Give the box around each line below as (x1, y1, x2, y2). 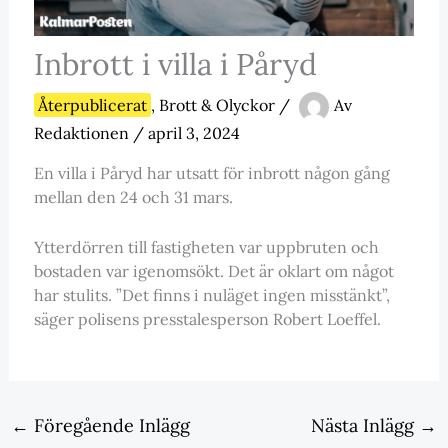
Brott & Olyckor (158, 95, 275, 116)
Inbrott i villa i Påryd (33, 45, 317, 84)
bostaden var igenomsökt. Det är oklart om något (33, 260, 394, 281)
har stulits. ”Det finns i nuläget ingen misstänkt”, (33, 284, 390, 305)
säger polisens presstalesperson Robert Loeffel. (33, 308, 381, 329)
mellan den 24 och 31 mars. (33, 187, 233, 208)
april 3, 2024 (147, 123, 240, 144)
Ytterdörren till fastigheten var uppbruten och (33, 236, 379, 257)
